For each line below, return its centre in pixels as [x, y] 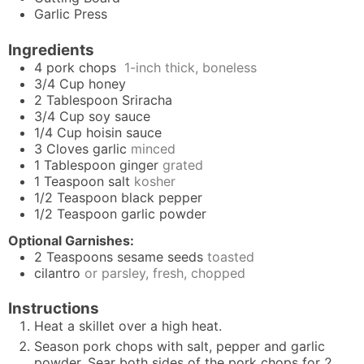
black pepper [162, 197]
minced [153, 148]
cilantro [57, 273]
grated [183, 165]
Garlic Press [71, 14]
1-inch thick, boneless [191, 67]
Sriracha [147, 100]
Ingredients [51, 50]
